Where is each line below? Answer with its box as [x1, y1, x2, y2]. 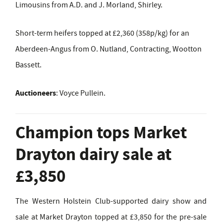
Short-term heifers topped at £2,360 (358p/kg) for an [15, 28, 189, 38]
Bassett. [15, 59, 42, 70]
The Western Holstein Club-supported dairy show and [15, 196, 207, 206]
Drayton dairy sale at [15, 142, 171, 166]
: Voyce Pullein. [56, 88, 106, 98]
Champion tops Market [15, 120, 187, 144]
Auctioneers [15, 87, 56, 98]
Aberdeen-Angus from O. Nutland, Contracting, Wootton [15, 44, 202, 54]
